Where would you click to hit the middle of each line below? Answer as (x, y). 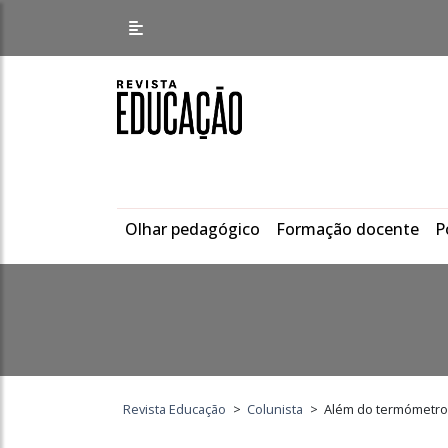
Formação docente (347, 229)
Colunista (275, 409)
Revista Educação (175, 409)
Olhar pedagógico (192, 229)
